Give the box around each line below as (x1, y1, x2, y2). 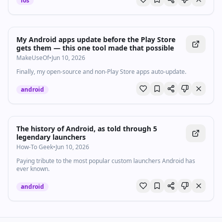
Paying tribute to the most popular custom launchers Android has (16, 157, 195, 165)
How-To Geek (16, 143, 53, 151)
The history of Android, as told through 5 (16, 124, 157, 133)
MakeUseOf (16, 54, 49, 62)
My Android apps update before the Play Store (16, 35, 175, 44)
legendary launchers (16, 132, 86, 142)
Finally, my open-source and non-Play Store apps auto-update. (16, 67, 186, 76)
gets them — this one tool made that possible (16, 43, 174, 53)
